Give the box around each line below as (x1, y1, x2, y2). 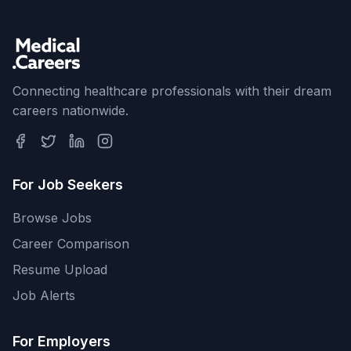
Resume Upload (13, 262, 107, 277)
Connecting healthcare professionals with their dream (13, 83, 331, 99)
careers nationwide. (13, 103, 128, 118)
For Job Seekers (13, 176, 123, 193)
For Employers (13, 333, 110, 349)
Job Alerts (13, 288, 75, 303)
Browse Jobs (13, 210, 92, 226)
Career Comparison (13, 236, 129, 251)
